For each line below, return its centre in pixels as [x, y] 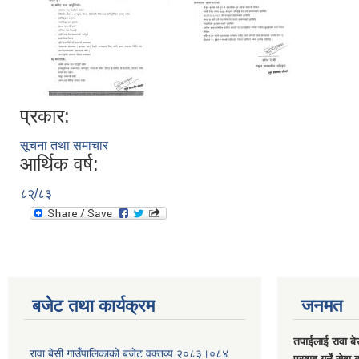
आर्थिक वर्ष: [59, 164]
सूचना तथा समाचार [64, 145]
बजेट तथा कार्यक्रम [93, 306]
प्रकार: [45, 116]
